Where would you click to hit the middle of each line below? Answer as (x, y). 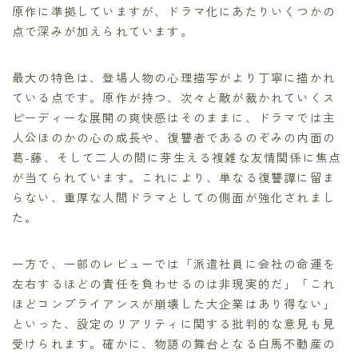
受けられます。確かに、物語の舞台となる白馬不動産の (174, 343)
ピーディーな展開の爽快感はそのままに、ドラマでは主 (174, 117)
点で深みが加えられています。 (103, 30)
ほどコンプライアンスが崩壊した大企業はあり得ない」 (174, 303)
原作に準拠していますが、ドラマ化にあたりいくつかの (174, 10)
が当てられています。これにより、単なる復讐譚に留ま (174, 177)
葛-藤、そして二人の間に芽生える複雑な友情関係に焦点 (177, 157)
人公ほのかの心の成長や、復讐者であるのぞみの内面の (174, 137)
